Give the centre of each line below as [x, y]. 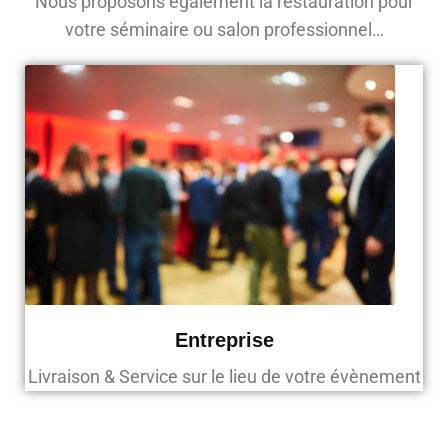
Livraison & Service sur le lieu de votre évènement [224, 377]
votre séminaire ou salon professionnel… [224, 30]
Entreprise [224, 340]
